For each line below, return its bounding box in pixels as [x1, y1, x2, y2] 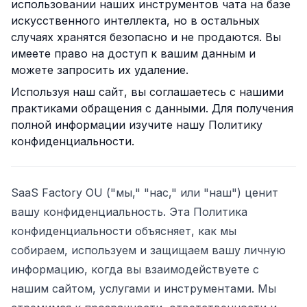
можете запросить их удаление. [11, 63, 188, 77]
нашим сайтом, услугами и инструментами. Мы [11, 282, 276, 295]
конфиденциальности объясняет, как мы [11, 224, 236, 238]
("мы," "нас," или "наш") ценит [103, 186, 278, 199]
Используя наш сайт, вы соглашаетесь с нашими [11, 85, 284, 99]
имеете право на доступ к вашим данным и [11, 47, 256, 60]
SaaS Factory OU [11, 186, 103, 199]
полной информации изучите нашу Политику [11, 118, 262, 132]
